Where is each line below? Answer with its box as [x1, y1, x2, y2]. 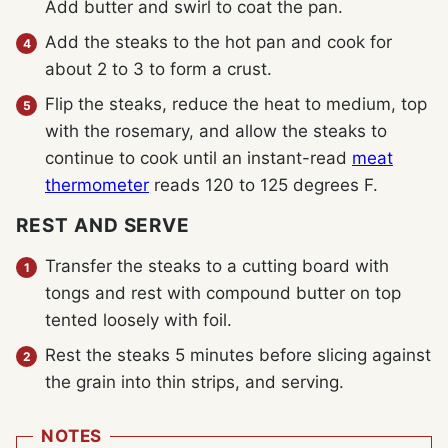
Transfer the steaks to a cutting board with [45, 255, 389, 276]
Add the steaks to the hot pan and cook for [45, 32, 392, 53]
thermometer [45, 175, 149, 196]
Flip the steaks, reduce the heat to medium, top [45, 94, 427, 115]
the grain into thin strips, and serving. [45, 371, 344, 392]
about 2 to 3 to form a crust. [45, 59, 272, 80]
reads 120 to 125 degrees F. [149, 175, 378, 196]
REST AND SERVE [16, 213, 191, 237]
